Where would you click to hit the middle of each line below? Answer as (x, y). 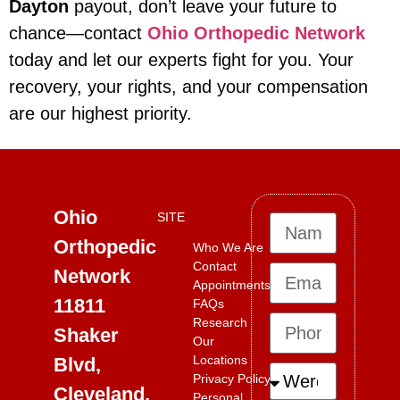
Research (220, 322)
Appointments (231, 284)
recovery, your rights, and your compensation (188, 87)
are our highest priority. (100, 114)
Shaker (86, 335)
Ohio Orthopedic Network (256, 33)
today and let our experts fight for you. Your (181, 60)
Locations (220, 359)
